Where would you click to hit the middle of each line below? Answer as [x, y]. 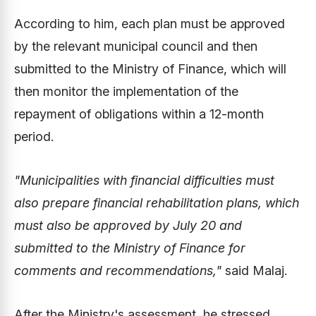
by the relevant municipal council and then [136, 46]
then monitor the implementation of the [126, 91]
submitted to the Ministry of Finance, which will [150, 69]
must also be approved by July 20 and [128, 225]
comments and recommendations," [118, 271]
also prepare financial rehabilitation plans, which [157, 203]
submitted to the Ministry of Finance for [130, 248]
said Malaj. [254, 271]
